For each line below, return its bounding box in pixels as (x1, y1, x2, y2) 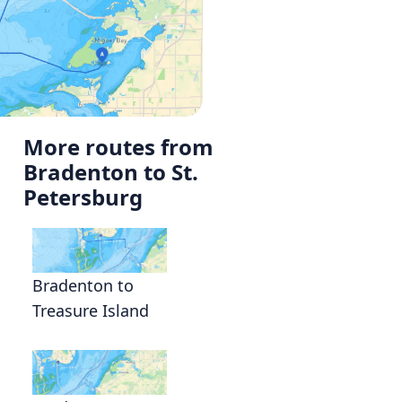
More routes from (23, 132, 214, 162)
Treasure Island (32, 300, 149, 322)
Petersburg (23, 182, 143, 213)
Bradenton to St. (23, 157, 198, 188)
